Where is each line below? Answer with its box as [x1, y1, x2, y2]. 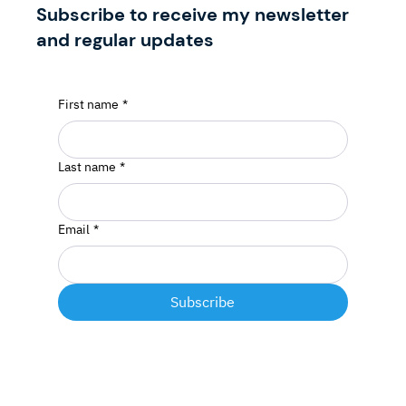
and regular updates [36, 28, 214, 53]
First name [58, 96, 119, 113]
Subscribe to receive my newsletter [36, 3, 349, 27]
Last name [58, 159, 116, 176]
